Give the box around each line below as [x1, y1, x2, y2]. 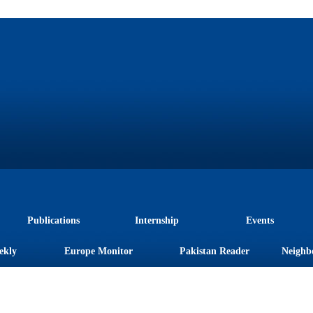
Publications [27, 215, 80, 226]
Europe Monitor [64, 246, 133, 256]
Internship [134, 215, 179, 226]
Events [245, 215, 274, 226]
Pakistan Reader [180, 246, 249, 256]
